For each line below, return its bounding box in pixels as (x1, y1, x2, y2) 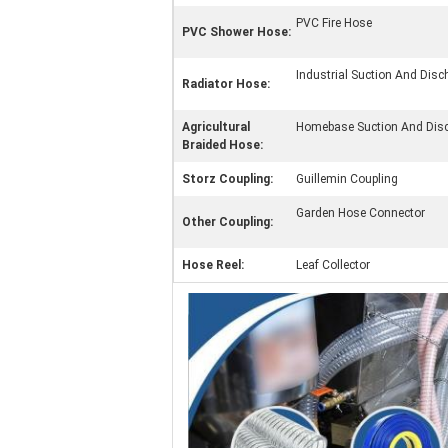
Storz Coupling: (182, 172, 273, 186)
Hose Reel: (182, 258, 244, 272)
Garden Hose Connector (296, 206, 425, 220)
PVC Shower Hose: (182, 25, 291, 39)
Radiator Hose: (182, 77, 270, 91)
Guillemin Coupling (296, 172, 398, 186)
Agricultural (182, 120, 250, 134)
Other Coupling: (182, 215, 273, 229)
